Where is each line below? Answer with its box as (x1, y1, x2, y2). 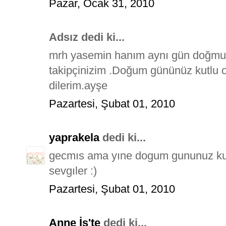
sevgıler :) (49, 164, 97, 177)
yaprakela (49, 131, 99, 144)
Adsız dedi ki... (49, 30, 125, 43)
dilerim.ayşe (49, 79, 107, 92)
